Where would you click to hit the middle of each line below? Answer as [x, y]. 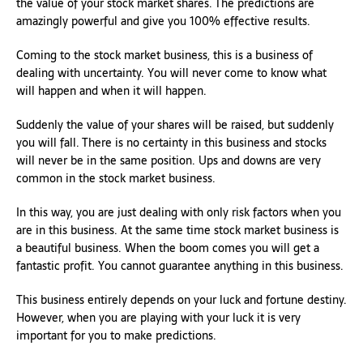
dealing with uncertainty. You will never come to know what [171, 73]
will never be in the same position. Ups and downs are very [169, 160]
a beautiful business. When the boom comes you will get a [168, 248]
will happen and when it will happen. [111, 90]
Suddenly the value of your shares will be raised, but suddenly [175, 124]
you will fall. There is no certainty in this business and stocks [171, 142]
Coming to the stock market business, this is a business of [164, 55]
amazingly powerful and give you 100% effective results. [163, 21]
